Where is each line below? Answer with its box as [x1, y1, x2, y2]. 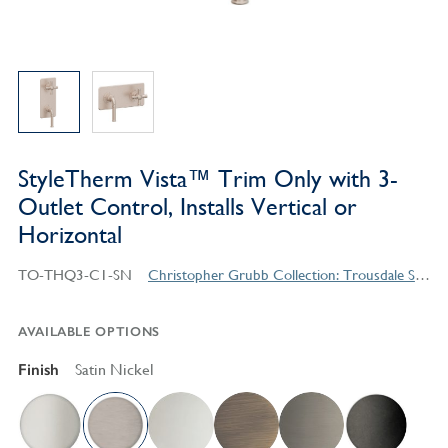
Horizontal [17, 221, 122, 250]
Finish [17, 360, 59, 380]
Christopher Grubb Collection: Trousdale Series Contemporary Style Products [414, 266, 430, 284]
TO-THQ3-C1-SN [17, 266, 132, 284]
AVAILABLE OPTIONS [17, 324, 160, 340]
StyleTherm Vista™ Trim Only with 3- [17, 165, 398, 194]
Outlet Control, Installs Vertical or [17, 193, 357, 222]
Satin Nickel [74, 360, 154, 380]
